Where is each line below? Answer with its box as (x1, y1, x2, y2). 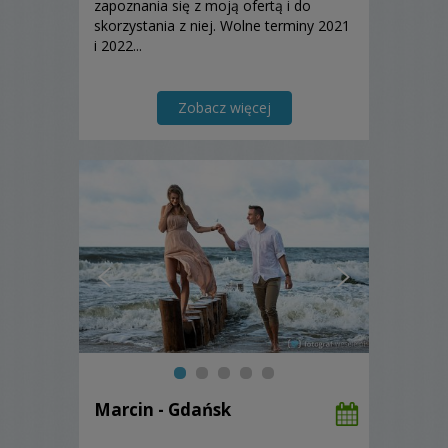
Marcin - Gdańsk (94, 397, 231, 421)
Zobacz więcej (177, 97, 271, 117)
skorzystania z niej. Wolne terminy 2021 (94, 15, 350, 35)
